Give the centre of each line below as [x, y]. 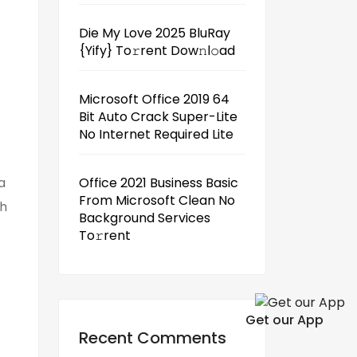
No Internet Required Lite [156, 134]
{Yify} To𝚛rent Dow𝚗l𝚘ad [157, 51]
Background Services [145, 218]
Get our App [284, 320]
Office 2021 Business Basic [159, 183]
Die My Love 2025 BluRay [155, 33]
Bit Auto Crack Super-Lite [158, 117]
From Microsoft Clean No [157, 200]
